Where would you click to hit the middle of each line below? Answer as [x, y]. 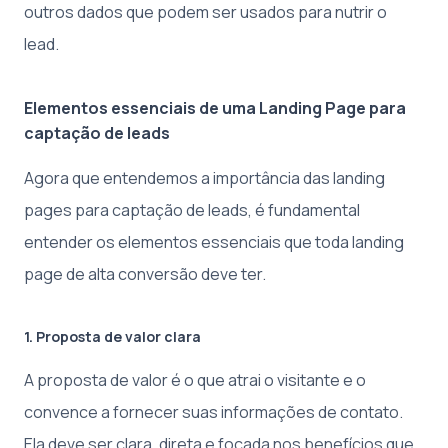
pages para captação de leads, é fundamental [192, 210]
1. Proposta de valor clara [112, 336]
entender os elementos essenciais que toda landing [214, 242]
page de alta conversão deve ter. [145, 274]
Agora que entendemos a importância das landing [204, 178]
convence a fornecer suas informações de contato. [213, 412]
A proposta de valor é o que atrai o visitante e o [195, 380]
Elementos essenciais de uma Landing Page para [215, 108]
